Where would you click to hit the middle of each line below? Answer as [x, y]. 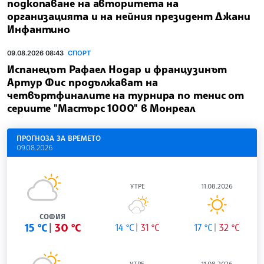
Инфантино [39, 29]
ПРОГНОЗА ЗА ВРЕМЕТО [59, 138]
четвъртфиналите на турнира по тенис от [126, 95]
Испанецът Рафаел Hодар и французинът [117, 69]
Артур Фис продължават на [82, 82]
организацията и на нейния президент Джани [129, 16]
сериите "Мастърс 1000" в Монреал [101, 108]
